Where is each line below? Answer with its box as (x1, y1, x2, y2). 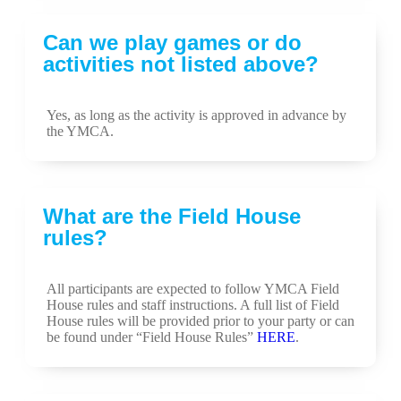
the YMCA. (47, 124, 114, 139)
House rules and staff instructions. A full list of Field (47, 297, 339, 312)
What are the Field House (43, 204, 301, 228)
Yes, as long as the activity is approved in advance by (47, 107, 346, 123)
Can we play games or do (43, 30, 302, 55)
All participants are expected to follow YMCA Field (47, 281, 339, 296)
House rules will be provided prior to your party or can (47, 313, 354, 328)
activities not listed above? (43, 52, 319, 76)
